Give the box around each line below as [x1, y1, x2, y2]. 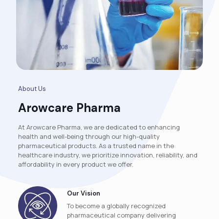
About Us [18, 85, 46, 93]
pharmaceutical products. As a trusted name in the [18, 141, 174, 151]
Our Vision [66, 189, 100, 198]
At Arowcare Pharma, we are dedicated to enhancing [18, 123, 180, 132]
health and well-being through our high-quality [18, 132, 160, 141]
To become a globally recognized [66, 201, 166, 211]
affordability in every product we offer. [18, 160, 133, 169]
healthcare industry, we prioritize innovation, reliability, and [18, 151, 197, 160]
